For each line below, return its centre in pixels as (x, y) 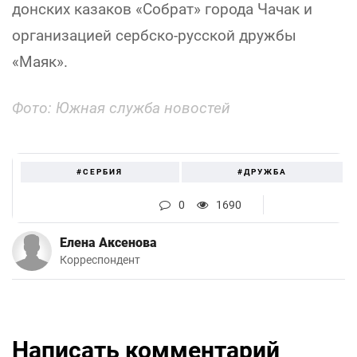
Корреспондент (100, 260)
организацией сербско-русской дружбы (154, 35)
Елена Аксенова (108, 242)
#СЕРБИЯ (100, 171)
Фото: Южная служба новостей (121, 108)
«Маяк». (40, 61)
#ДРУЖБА (262, 171)
